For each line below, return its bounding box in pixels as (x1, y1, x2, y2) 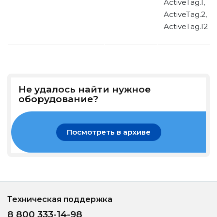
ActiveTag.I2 (164, 22, 208, 31)
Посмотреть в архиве (66, 127, 151, 137)
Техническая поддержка (7, 195, 112, 204)
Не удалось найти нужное (18, 84, 151, 95)
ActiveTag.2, (164, 10, 207, 19)
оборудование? (18, 93, 98, 105)
